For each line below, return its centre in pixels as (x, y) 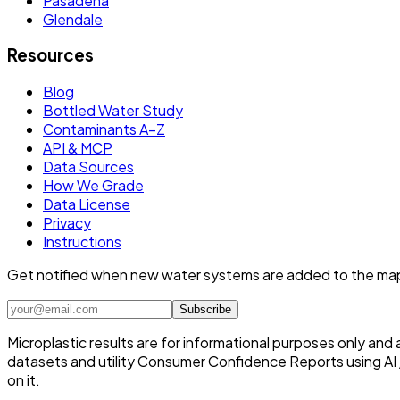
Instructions (82, 242)
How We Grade (93, 186)
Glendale (73, 19)
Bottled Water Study (113, 111)
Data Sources (88, 167)
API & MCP (78, 148)
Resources (50, 55)
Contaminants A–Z (104, 129)
